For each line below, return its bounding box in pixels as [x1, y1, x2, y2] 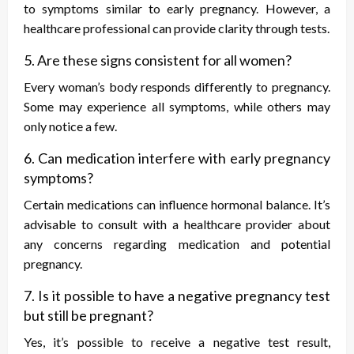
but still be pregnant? [24, 307, 153, 325]
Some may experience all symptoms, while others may [24, 99, 330, 115]
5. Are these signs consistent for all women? [24, 51, 292, 70]
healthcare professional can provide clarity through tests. [24, 21, 330, 36]
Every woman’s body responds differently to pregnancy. [24, 79, 330, 95]
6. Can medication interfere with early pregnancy [24, 149, 330, 168]
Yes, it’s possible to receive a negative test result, [24, 334, 330, 350]
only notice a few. [24, 119, 117, 134]
